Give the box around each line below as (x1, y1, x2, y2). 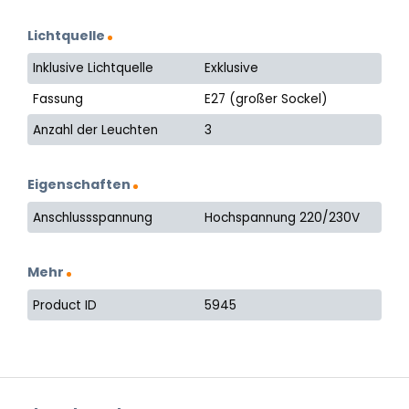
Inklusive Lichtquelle (33, 59, 154, 78)
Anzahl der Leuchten (33, 121, 159, 139)
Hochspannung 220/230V (204, 208, 361, 226)
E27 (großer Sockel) (204, 89, 329, 108)
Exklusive (204, 59, 259, 78)
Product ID (33, 296, 98, 314)
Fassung (33, 89, 84, 108)
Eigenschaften (27, 175, 131, 194)
